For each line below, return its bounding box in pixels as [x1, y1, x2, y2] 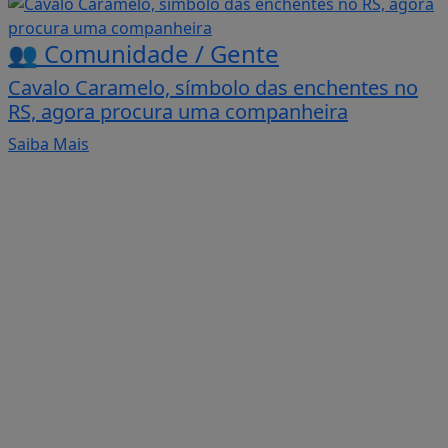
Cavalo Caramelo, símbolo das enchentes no [8, 73, 418, 101]
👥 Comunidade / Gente [8, 36, 279, 70]
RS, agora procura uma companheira [8, 97, 348, 125]
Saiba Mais [8, 132, 89, 155]
